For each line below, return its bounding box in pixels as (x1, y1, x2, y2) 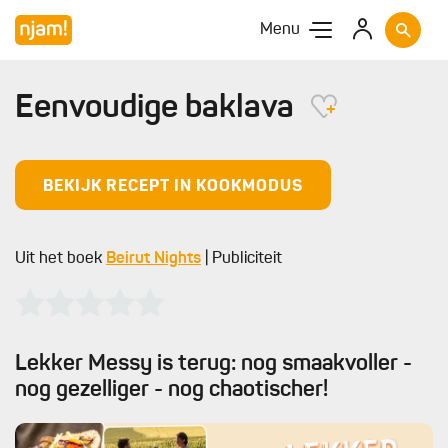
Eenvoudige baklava (15, 93, 301, 125)
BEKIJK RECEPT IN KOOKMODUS (43, 179, 303, 195)
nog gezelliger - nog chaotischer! (15, 379, 328, 401)
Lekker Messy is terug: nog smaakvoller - (15, 353, 412, 375)
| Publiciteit (201, 251, 282, 267)
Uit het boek (15, 251, 106, 267)
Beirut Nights (106, 251, 201, 267)
